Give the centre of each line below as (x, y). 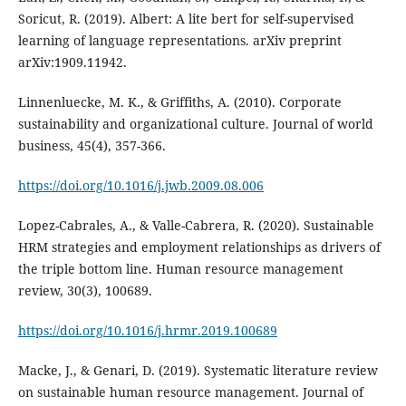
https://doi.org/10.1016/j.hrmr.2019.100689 (147, 330)
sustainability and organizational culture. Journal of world (195, 123)
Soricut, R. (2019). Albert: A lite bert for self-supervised (186, 18)
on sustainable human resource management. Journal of (190, 392)
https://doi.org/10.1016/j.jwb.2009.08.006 (140, 185)
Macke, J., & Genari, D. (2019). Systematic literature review (198, 371)
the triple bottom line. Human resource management (180, 268)
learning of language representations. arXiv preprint (179, 40)
